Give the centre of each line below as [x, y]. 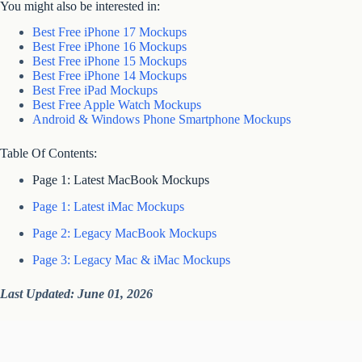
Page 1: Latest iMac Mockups [108, 207]
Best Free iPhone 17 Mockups [109, 32]
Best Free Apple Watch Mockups [117, 105]
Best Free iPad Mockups [95, 90]
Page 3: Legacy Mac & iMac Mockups [131, 259]
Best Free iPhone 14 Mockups [109, 76]
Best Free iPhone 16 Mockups [109, 47]
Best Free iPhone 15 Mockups [109, 61]
